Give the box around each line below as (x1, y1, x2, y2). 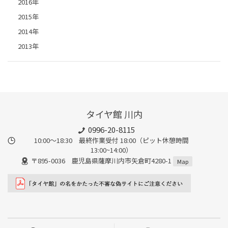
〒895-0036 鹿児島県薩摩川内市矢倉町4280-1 (31, 155, 173, 165)
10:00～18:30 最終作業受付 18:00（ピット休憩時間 (34, 135, 189, 146)
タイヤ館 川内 (85, 107, 142, 121)
